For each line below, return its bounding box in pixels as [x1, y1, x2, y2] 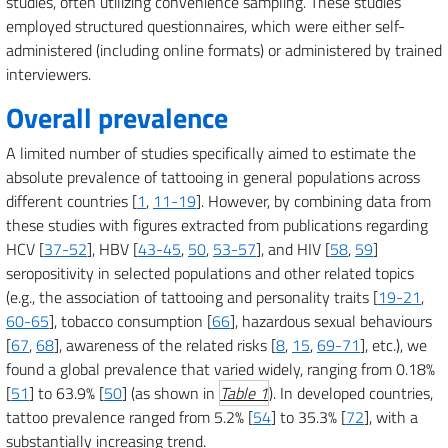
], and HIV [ [256, 237, 330, 261]
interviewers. [6, 62, 91, 86]
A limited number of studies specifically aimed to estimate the [6, 141, 416, 165]
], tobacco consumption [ [49, 309, 212, 333]
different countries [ [6, 189, 137, 213]
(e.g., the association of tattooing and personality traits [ [6, 285, 378, 309]
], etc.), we [360, 333, 427, 357]
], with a [364, 405, 418, 429]
